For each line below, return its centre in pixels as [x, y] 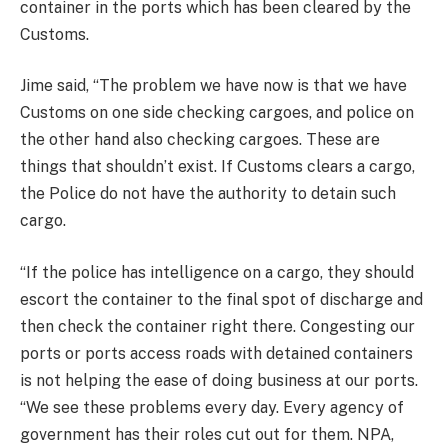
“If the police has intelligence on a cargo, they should [217, 272]
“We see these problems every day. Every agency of [212, 407]
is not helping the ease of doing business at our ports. [219, 380]
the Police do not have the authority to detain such [208, 194]
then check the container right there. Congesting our [217, 326]
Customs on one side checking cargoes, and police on [217, 113]
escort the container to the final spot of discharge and [221, 299]
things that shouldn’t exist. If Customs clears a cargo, [217, 167]
